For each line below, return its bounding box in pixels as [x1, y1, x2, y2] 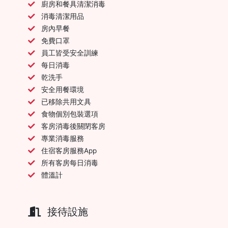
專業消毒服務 [41, 134, 84, 142]
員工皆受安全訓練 [41, 48, 98, 57]
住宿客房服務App [41, 146, 97, 155]
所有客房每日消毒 [41, 158, 98, 167]
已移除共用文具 [41, 97, 91, 106]
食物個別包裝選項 [41, 109, 98, 118]
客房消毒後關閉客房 [41, 122, 105, 130]
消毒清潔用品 [41, 12, 84, 20]
